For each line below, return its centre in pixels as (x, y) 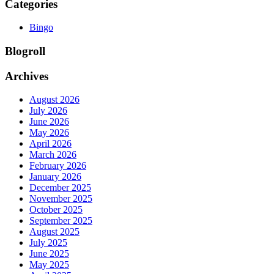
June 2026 (49, 122)
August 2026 (54, 100)
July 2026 (48, 111)
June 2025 (49, 254)
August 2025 (54, 232)
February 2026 (58, 166)
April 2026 (50, 144)
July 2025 (48, 243)
